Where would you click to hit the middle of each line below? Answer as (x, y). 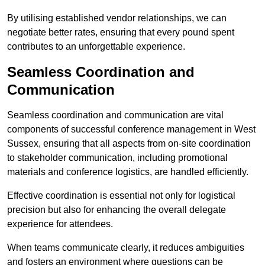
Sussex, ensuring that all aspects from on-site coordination (129, 144)
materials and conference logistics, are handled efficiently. (128, 172)
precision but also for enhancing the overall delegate (117, 210)
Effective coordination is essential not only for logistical (121, 196)
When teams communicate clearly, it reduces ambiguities (126, 248)
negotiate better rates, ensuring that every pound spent (121, 33)
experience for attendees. (60, 224)
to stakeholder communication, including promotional (117, 158)
